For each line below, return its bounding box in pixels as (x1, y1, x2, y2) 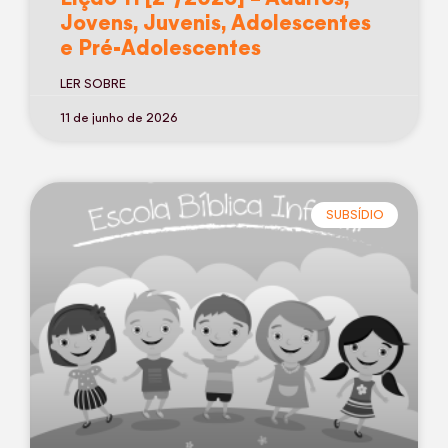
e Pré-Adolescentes (60, 33, 261, 61)
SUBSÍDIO (325, 206, 384, 223)
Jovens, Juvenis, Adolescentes (60, 8, 371, 36)
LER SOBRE (60, 75, 126, 92)
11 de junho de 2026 (60, 109, 178, 126)
